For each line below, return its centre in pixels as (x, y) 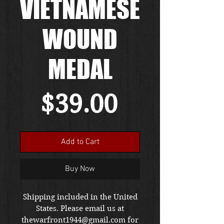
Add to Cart (80, 142)
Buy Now (80, 169)
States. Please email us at (80, 208)
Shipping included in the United (80, 197)
